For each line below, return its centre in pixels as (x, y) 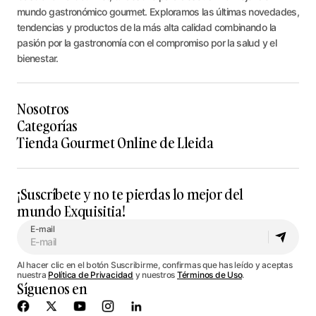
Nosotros (43, 109)
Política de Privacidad (91, 275)
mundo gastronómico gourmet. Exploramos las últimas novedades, (158, 12)
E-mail (43, 229)
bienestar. (38, 59)
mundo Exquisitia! (71, 211)
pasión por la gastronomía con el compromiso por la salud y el (147, 43)
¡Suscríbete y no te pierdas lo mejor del (130, 194)
